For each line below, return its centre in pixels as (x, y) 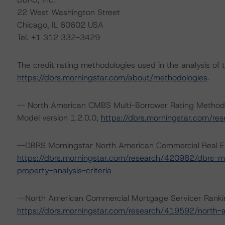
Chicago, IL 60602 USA (60, 25)
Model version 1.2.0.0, (59, 118)
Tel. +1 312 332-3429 (58, 37)
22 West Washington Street (68, 12)
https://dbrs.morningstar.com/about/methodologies (112, 78)
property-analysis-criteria (64, 171)
